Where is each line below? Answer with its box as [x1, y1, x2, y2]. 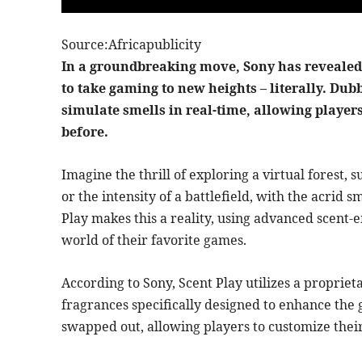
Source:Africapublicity [61, 35, 204, 53]
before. [61, 122, 108, 141]
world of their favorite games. [61, 230, 246, 249]
